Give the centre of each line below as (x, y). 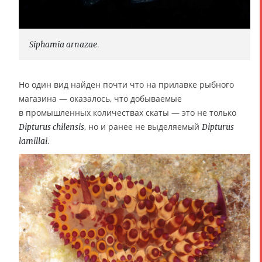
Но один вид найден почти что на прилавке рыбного (126, 84)
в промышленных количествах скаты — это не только (127, 112)
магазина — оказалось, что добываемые (100, 98)
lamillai (33, 141)
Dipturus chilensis (51, 127)
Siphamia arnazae (63, 44)
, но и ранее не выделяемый (143, 126)
